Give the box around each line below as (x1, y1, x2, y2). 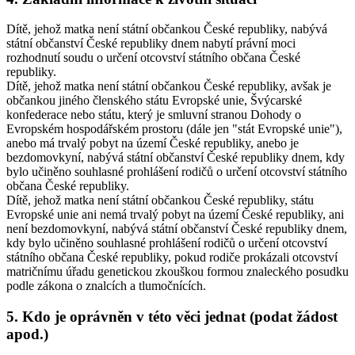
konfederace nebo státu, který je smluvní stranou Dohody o (6, 108, 301, 122)
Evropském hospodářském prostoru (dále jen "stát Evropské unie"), (6, 122, 342, 136)
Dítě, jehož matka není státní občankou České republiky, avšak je (6, 79, 331, 94)
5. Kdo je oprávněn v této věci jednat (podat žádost (6, 308, 338, 326)
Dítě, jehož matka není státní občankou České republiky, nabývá (6, 22, 327, 36)
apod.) (6, 326, 48, 343)
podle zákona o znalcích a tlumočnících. (6, 279, 206, 293)
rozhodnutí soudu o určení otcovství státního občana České (6, 51, 300, 65)
